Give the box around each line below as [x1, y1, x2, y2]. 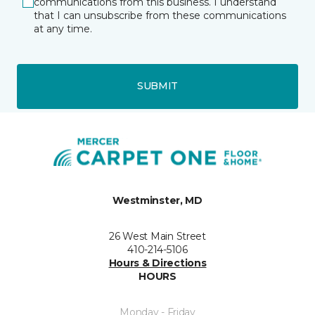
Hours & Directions [108, 256, 207, 269]
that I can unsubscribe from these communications [34, 8, 286, 22]
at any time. [34, 22, 92, 35]
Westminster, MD [112, 193, 202, 207]
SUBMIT [136, 79, 179, 92]
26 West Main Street [109, 229, 206, 243]
